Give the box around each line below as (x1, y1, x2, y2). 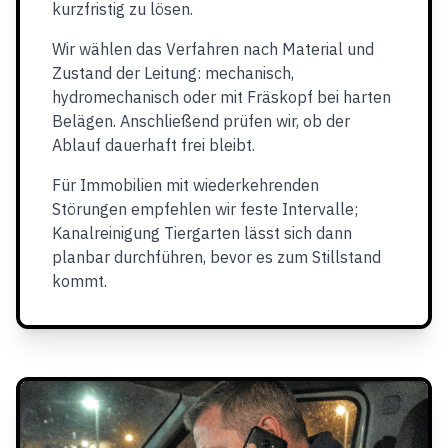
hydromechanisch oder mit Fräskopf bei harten (52, 87, 391, 107)
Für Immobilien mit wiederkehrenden (52, 175, 319, 195)
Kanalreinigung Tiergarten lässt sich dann (52, 223, 352, 243)
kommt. (52, 271, 107, 291)
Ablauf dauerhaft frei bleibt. (52, 135, 255, 155)
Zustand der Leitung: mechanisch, (52, 63, 294, 83)
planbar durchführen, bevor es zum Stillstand (52, 247, 381, 267)
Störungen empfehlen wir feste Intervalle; (52, 199, 358, 219)
